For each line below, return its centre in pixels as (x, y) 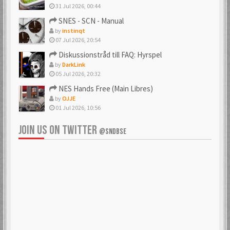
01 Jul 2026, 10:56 (78, 107)
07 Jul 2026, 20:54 (78, 40)
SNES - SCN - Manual (90, 21)
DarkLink (74, 64)
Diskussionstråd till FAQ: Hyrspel (109, 54)
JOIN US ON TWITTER (59, 130)
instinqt (74, 30)
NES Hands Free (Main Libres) (105, 88)
